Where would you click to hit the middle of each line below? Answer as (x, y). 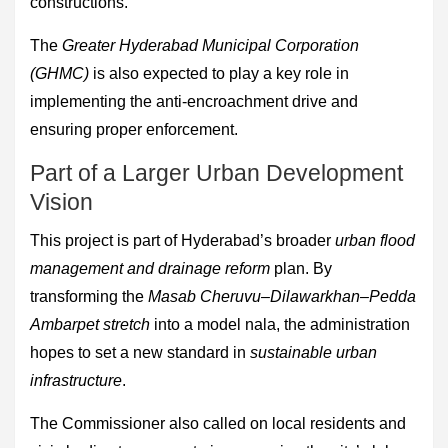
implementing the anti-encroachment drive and (194, 101)
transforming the (89, 296)
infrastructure (76, 380)
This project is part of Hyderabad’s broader (182, 240)
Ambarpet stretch (90, 324)
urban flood (375, 240)
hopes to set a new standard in (140, 352)
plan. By (301, 268)
